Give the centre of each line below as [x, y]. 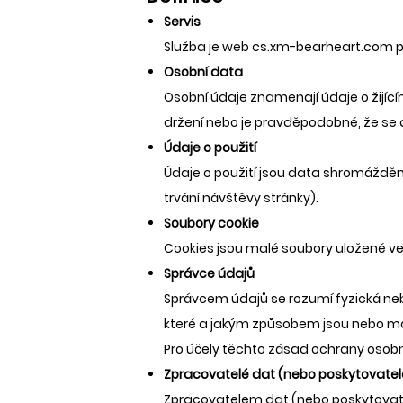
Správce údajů [209, 273]
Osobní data [203, 72]
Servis [182, 21]
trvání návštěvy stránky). [241, 197]
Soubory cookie [211, 223]
